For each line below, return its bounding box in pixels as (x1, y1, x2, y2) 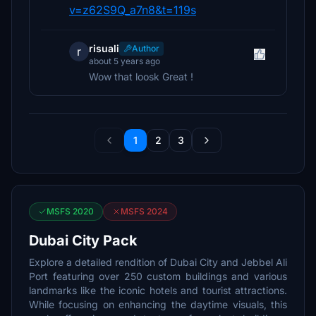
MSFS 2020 (47, 206, 94, 217)
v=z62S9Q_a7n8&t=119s (69, 3, 196, 17)
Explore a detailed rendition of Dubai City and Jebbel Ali (29, 256, 287, 268)
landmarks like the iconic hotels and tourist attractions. (29, 284, 287, 296)
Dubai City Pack (29, 232, 138, 249)
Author (132, 43, 159, 54)
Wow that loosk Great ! (89, 71, 193, 83)
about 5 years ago (89, 56, 160, 66)
